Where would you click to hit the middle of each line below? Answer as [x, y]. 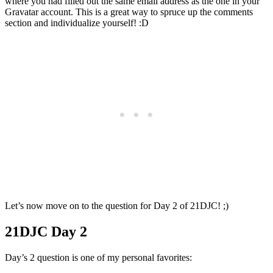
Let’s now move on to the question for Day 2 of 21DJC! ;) [117, 206]
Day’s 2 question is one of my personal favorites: [98, 258]
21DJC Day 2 [46, 232]
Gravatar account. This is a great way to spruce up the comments [129, 12]
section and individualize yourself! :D [77, 23]
